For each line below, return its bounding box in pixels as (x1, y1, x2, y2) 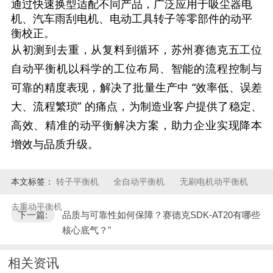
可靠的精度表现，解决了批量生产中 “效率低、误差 (10, 79, 263, 94)
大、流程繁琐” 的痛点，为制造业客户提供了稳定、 (10, 98, 263, 113)
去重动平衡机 (10, 202, 62, 212)
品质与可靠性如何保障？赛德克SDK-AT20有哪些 (62, 209, 260, 220)
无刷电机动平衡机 (179, 177, 248, 187)
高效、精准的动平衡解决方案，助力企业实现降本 (10, 117, 263, 132)
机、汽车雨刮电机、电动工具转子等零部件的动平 (10, 10, 252, 26)
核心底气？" (62, 224, 111, 235)
